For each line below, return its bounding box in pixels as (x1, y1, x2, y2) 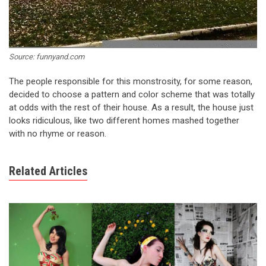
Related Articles (9, 164, 87, 179)
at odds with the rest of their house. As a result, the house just (9, 102, 254, 113)
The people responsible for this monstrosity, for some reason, (9, 76, 252, 87)
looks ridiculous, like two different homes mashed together (9, 115, 239, 126)
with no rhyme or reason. (9, 128, 106, 140)
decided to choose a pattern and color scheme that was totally (9, 89, 255, 100)
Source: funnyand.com (9, 52, 84, 62)
